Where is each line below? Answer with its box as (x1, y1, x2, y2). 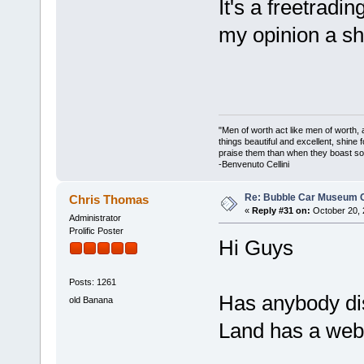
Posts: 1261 (68, 277, 116, 288)
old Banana (68, 294, 113, 305)
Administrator (68, 212, 121, 223)
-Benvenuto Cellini (218, 158, 289, 169)
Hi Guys (218, 235, 293, 260)
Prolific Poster (68, 225, 123, 236)
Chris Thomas (69, 192, 149, 206)
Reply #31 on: (251, 205, 310, 215)
